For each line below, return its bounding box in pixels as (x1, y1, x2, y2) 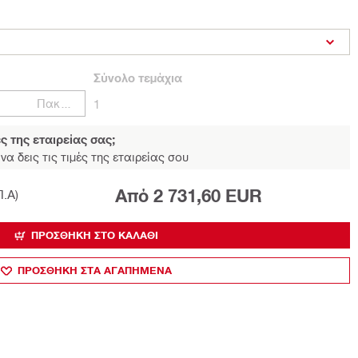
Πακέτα (59, 96, 72, 110)
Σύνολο (93, 70, 135, 85)
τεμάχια (135, 70, 182, 85)
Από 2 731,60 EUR (114, 185, 262, 206)
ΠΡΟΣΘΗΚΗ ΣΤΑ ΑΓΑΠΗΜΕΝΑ (18, 264, 172, 276)
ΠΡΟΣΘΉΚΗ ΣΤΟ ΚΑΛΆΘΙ (31, 229, 158, 241)
